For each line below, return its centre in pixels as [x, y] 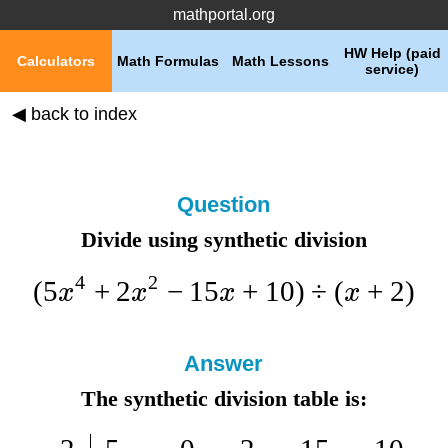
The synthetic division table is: [223, 399]
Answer [224, 364]
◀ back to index [74, 114]
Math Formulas [168, 61]
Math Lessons [280, 61]
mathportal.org [224, 14]
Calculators [56, 61]
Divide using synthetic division [223, 239]
